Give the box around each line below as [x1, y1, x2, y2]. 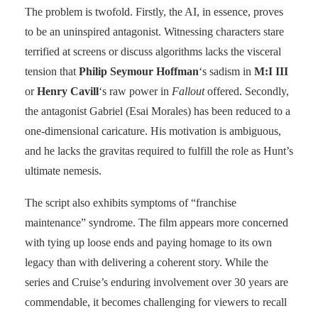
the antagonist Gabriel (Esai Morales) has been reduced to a [25, 104, 290, 117]
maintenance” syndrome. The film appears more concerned [25, 216, 288, 229]
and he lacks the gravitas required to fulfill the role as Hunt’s [25, 144, 293, 157]
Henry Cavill [37, 84, 99, 97]
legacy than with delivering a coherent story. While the [25, 256, 268, 268]
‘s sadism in [199, 65, 254, 77]
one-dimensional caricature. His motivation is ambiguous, [25, 124, 281, 137]
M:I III [254, 65, 288, 77]
